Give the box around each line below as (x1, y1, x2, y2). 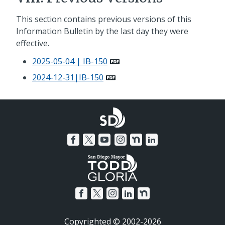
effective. (16, 38, 51, 49)
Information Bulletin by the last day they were (16, 26, 188, 37)
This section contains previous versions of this (16, 14, 191, 25)
